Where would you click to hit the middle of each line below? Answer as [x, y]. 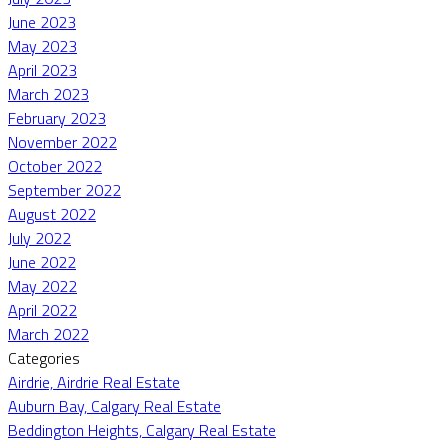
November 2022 [62, 141]
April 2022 [42, 309]
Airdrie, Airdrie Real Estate [94, 381]
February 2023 [57, 117]
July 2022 [39, 237]
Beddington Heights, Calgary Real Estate [142, 429]
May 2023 [42, 45]
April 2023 [42, 69]
